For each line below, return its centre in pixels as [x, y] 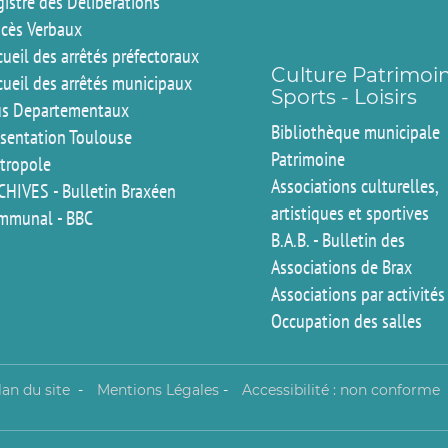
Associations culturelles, [355, 185]
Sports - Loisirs [344, 96]
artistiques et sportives [350, 212]
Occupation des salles [347, 320]
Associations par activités [358, 293]
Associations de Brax [342, 266]
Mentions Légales [158, 390]
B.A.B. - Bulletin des [338, 239]
